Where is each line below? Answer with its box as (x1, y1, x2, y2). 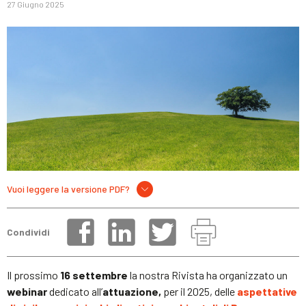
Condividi (7, 226, 50, 238)
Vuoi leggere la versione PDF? (7, 182, 130, 195)
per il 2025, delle (161, 284, 235, 298)
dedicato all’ (47, 284, 102, 298)
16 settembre (60, 268, 130, 281)
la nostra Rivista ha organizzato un (130, 268, 288, 281)
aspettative (235, 284, 297, 298)
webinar (7, 284, 47, 298)
